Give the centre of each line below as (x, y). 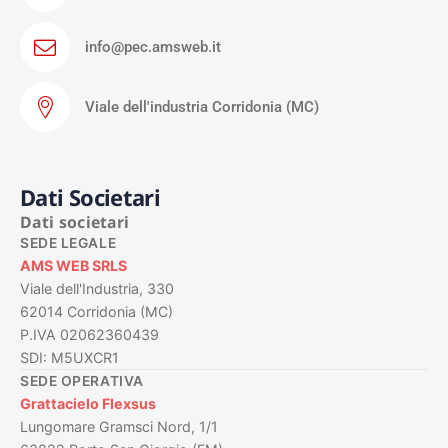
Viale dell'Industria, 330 (97, 289)
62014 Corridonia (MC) (96, 312)
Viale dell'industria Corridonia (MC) (202, 107)
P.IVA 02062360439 (89, 335)
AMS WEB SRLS (73, 266)
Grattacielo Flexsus (88, 404)
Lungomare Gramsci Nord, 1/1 (119, 427)
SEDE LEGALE (68, 243)
